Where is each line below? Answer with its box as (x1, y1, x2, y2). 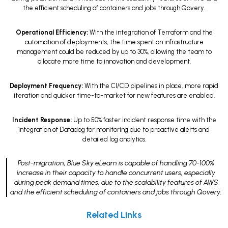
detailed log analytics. (82, 135, 146, 143)
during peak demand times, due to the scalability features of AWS (14, 178, 218, 187)
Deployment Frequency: (10, 81, 83, 90)
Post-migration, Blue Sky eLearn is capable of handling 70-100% (18, 159, 214, 168)
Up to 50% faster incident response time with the (71, 116, 216, 124)
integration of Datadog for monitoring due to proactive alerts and (18, 125, 210, 133)
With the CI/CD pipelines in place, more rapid (83, 81, 218, 90)
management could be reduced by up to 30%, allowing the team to (16, 48, 212, 56)
